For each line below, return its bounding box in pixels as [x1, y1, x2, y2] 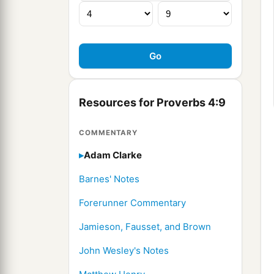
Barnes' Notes [79, 173, 139, 185]
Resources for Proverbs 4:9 [79, 96, 226, 109]
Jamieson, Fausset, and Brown [79, 221, 211, 233]
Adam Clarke [84, 149, 142, 161]
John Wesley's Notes [79, 245, 169, 257]
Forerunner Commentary [79, 197, 186, 209]
